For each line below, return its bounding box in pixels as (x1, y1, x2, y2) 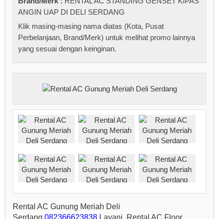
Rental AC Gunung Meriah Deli (13, 202, 120, 211)
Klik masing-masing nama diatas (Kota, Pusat (18, 22, 164, 31)
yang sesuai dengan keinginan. (18, 44, 116, 53)
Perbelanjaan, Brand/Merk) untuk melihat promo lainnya (18, 33, 195, 42)
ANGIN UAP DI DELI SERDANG (18, 8, 125, 17)
